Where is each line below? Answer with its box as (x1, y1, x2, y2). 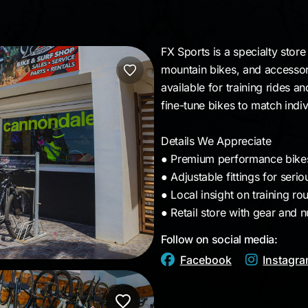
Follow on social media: (161, 232, 278, 246)
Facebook (179, 253, 232, 267)
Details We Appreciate (161, 134, 272, 148)
